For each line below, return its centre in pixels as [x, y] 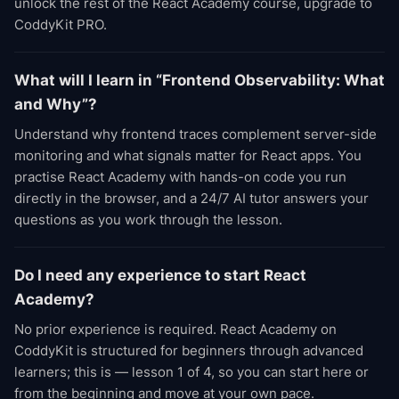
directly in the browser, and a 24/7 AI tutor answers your [191, 198]
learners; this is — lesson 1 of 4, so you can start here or [191, 372]
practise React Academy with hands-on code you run [180, 177]
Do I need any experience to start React [160, 275]
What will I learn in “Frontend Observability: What [199, 80]
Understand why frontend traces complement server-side [195, 134]
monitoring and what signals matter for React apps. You [188, 155]
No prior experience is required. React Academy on [175, 329]
